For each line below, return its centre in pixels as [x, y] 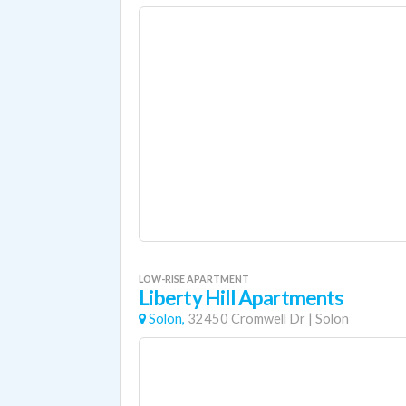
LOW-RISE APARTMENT [194, 279]
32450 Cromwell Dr [246, 319]
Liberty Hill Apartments [242, 298]
